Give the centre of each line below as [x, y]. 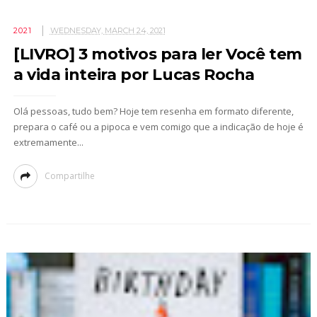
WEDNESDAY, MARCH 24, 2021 [108, 31]
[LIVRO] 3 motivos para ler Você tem [157, 54]
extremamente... [48, 143]
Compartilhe [69, 176]
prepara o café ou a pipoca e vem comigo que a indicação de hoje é [158, 127]
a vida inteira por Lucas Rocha [134, 75]
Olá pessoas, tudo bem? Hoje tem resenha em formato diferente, [153, 111]
